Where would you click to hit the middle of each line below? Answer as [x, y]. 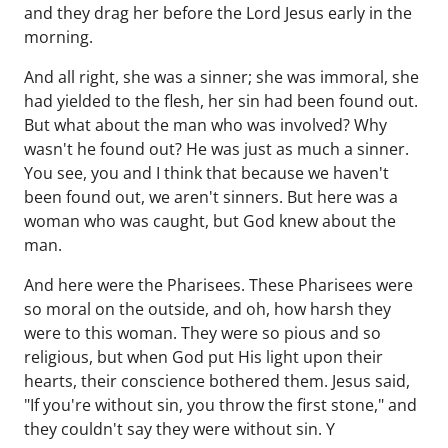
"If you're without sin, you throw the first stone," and [220, 405]
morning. [58, 37]
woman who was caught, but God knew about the [210, 221]
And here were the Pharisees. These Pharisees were [218, 285]
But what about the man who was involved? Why [205, 125]
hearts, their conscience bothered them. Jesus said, [217, 381]
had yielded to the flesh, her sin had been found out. [221, 101]
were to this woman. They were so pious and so [202, 333]
